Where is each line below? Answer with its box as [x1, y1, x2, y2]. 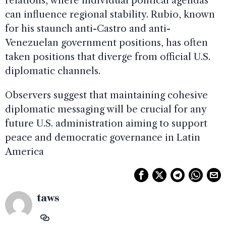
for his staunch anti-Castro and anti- [5, 23, 171, 34]
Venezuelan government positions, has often [5, 37, 208, 48]
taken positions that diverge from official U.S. [5, 51, 210, 63]
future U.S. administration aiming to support [5, 118, 207, 129]
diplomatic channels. [5, 65, 100, 77]
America [5, 146, 44, 157]
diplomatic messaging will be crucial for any [5, 103, 206, 115]
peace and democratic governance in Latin [5, 132, 200, 143]
